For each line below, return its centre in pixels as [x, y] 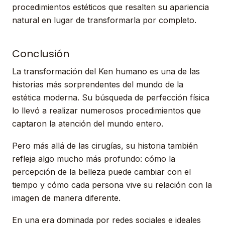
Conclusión [41, 54]
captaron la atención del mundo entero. [88, 124]
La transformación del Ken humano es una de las [106, 71]
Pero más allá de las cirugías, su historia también [105, 146]
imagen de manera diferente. [66, 198]
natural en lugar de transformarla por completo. [104, 20]
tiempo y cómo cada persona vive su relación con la [112, 185]
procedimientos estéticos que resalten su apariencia [110, 7]
